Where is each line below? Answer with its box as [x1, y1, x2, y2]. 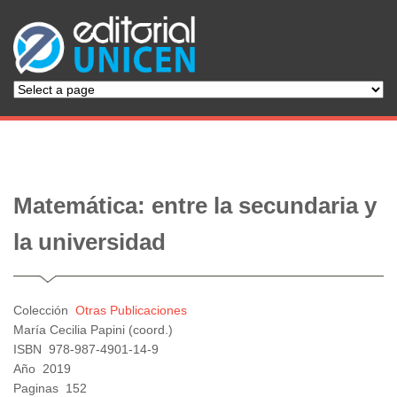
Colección [13, 303, 75, 318]
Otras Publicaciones [75, 303, 187, 318]
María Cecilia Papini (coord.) [13, 323, 173, 338]
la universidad [13, 229, 166, 256]
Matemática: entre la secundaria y [13, 192, 377, 220]
